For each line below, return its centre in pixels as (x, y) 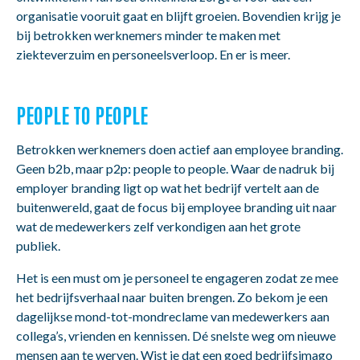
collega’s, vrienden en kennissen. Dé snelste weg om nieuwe (176, 335)
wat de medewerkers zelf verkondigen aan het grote (158, 226)
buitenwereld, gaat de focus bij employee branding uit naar (176, 207)
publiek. (38, 245)
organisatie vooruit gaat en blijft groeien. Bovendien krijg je (178, 15)
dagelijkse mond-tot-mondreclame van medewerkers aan (173, 316)
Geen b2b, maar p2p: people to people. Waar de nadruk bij (175, 168)
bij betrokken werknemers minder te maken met (148, 35)
